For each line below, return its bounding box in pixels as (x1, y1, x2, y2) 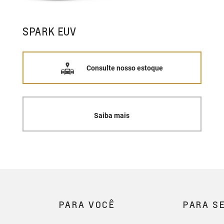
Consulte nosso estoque (86, 63, 163, 72)
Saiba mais (94, 111, 130, 119)
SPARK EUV (22, 25, 76, 38)
